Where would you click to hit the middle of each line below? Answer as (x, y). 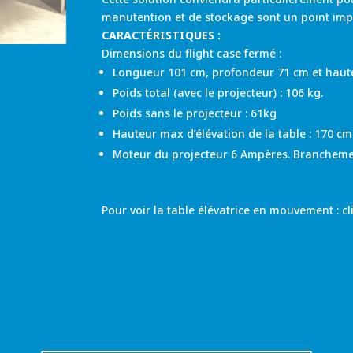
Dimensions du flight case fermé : (192, 53)
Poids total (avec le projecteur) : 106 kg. (218, 93)
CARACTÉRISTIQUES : (162, 35)
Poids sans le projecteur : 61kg (195, 113)
